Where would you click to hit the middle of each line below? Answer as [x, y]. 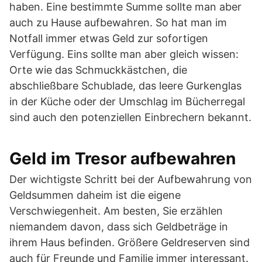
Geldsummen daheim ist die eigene [95, 195]
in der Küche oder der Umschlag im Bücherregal [127, 101]
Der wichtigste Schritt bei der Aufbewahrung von [131, 179]
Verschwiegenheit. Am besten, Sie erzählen [116, 211]
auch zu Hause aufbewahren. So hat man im [118, 23]
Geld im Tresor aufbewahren [123, 158]
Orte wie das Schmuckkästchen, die [98, 70]
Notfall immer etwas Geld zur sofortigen [109, 38]
